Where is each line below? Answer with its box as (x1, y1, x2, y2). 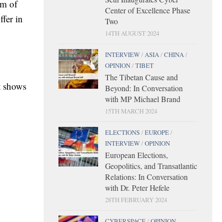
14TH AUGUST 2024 (105, 28, 159, 38)
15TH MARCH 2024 (105, 106, 157, 115)
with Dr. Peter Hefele (105, 182, 169, 193)
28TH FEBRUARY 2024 (105, 195, 167, 204)
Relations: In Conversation (105, 171, 188, 182)
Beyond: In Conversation (105, 82, 183, 93)
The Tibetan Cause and (105, 71, 178, 82)
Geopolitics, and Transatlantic (105, 160, 197, 171)
